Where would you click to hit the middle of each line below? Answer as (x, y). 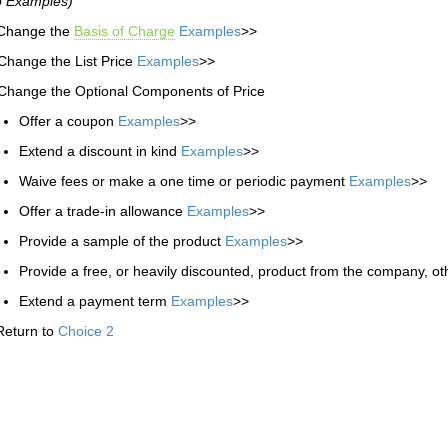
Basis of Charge (124, 31)
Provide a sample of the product (122, 241)
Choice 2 (86, 331)
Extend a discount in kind (100, 151)
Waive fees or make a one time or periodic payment (184, 181)
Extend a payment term (95, 301)
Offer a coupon (68, 121)
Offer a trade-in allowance (103, 211)
